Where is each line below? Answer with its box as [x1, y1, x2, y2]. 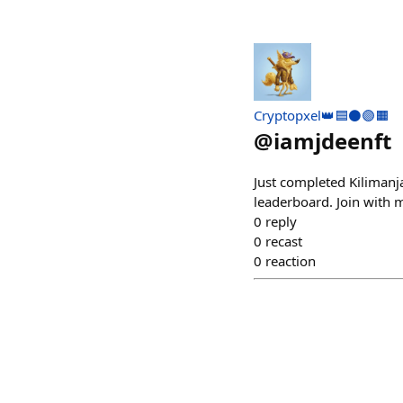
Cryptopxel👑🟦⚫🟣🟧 [254, 106, 389, 124]
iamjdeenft [273, 126, 391, 156]
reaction [265, 252, 316, 270]
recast [265, 232, 302, 250]
